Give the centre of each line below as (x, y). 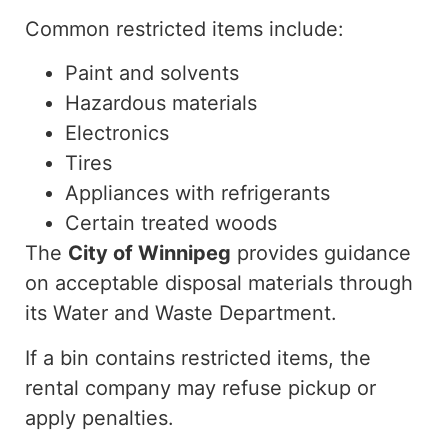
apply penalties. (99, 417)
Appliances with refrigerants (197, 193)
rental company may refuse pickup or (200, 387)
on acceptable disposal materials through (219, 283)
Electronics (117, 133)
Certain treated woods (171, 223)
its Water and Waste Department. (181, 313)
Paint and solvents (152, 73)
